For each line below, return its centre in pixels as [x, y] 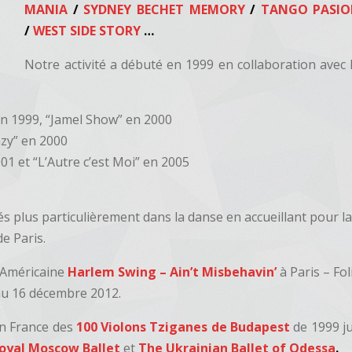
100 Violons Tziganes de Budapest [183, 327]
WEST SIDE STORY [87, 31]
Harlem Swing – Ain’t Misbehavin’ [172, 272]
